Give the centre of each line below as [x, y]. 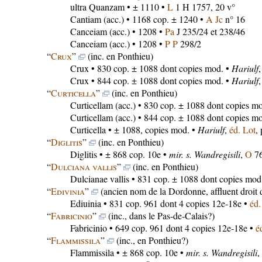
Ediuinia [85, 203]
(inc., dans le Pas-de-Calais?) [160, 216]
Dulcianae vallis [99, 179]
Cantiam [85, 19]
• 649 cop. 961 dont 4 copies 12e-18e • [181, 228]
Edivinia [68, 191]
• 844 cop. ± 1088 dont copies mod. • [160, 80]
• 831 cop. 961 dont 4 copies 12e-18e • [175, 203]
